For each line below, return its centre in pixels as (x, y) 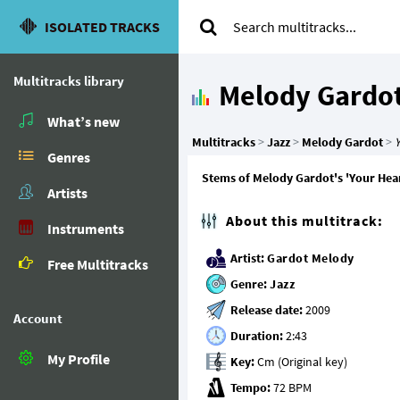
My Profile (79, 359)
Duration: (257, 335)
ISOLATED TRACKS (102, 27)
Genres (69, 157)
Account (38, 318)
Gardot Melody (311, 258)
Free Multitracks (98, 264)
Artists (67, 193)
